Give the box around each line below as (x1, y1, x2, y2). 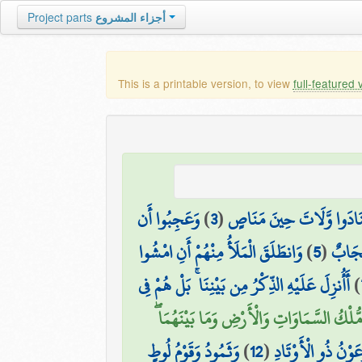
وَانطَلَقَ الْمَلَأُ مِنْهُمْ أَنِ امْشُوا (138, 234, 302, 270)
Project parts (27, 9, 92, 25)
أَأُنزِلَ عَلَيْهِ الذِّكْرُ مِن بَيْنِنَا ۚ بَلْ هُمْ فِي (138, 267, 351, 303)
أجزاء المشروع (95, 9, 166, 25)
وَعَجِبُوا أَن (137, 201, 200, 237)
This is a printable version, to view (117, 75, 293, 91)
